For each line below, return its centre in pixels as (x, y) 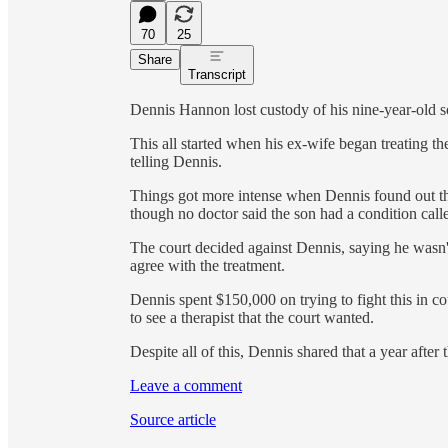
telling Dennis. (176, 161)
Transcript (217, 74)
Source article (173, 419)
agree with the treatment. (207, 265)
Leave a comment (186, 385)
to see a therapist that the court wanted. (252, 317)
